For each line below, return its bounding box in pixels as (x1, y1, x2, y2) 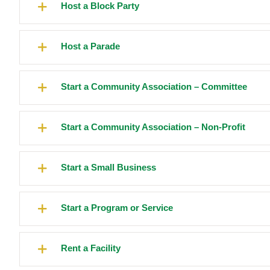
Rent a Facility (61, 243, 121, 254)
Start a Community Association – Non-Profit (61, 122, 245, 133)
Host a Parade (61, 41, 120, 52)
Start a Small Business (61, 162, 156, 173)
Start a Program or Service (61, 202, 173, 213)
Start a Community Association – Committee (61, 81, 247, 92)
